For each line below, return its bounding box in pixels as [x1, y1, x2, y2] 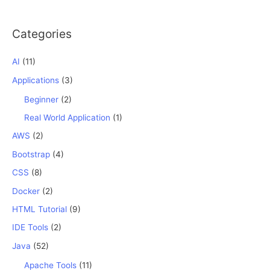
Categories [12, 27, 72, 42]
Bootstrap [12, 149, 50, 159]
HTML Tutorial [12, 204, 67, 215]
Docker [12, 186, 40, 196]
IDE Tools [12, 222, 48, 233]
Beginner [24, 94, 58, 104]
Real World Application [24, 113, 110, 123]
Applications [12, 75, 59, 85]
